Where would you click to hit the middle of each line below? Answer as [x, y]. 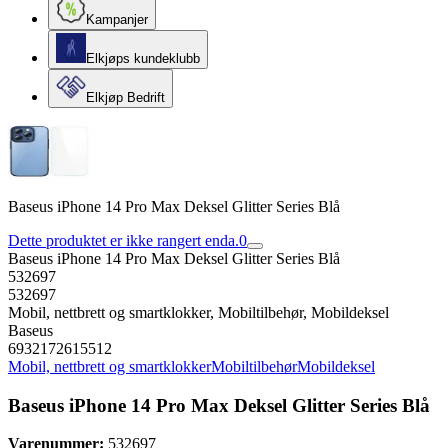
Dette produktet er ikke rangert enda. [123, 240]
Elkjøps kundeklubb [143, 58]
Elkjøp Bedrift [125, 97]
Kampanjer [117, 19]
